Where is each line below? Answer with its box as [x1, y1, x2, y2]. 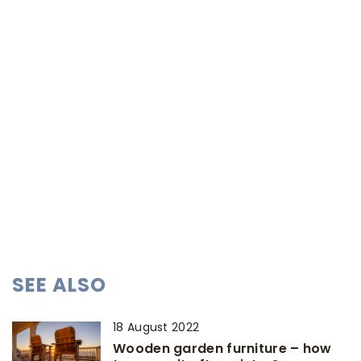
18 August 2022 [113, 319, 200, 336]
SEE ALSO [12, 272, 106, 299]
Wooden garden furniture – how [113, 339, 332, 359]
